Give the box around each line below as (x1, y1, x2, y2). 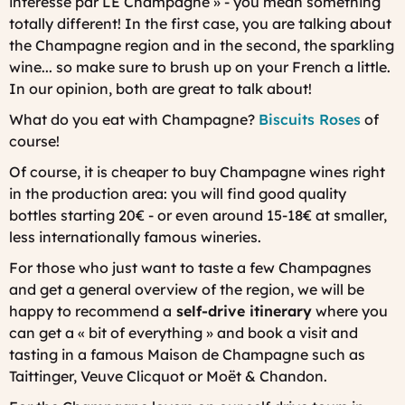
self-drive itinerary (172, 301, 312, 320)
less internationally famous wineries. (9, 227, 261, 246)
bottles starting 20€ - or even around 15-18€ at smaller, (9, 205, 387, 224)
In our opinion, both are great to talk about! (9, 79, 312, 98)
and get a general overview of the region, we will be (9, 279, 364, 298)
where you (312, 301, 388, 320)
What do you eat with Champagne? (9, 109, 259, 128)
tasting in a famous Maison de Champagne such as (9, 344, 365, 363)
